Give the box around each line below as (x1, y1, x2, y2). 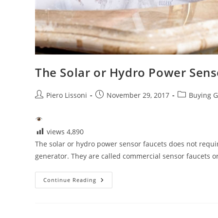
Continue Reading (43, 176, 96, 183)
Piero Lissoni (46, 90, 87, 100)
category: (177, 100, 207, 109)
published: (95, 100, 130, 109)
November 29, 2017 (107, 90, 169, 100)
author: (35, 100, 58, 109)
